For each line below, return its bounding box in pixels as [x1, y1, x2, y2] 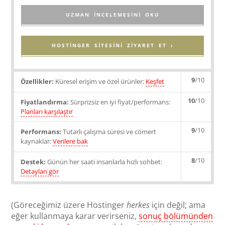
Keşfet [146, 77, 165, 86]
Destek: [21, 157, 46, 166]
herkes [127, 199, 150, 211]
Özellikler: [21, 77, 54, 86]
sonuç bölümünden [139, 210, 213, 222]
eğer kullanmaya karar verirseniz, [11, 210, 139, 222]
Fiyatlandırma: [21, 97, 69, 106]
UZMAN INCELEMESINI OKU [65, 11, 160, 18]
